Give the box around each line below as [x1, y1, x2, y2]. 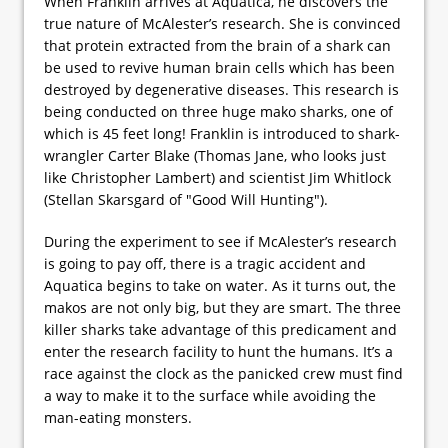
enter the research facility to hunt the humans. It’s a [44, 341, 393, 361]
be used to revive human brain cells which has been [44, 57, 395, 77]
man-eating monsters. [44, 407, 192, 427]
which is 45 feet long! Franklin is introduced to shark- [44, 123, 400, 143]
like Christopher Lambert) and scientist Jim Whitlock [44, 167, 391, 187]
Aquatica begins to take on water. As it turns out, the [44, 275, 396, 295]
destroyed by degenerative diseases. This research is [44, 79, 399, 99]
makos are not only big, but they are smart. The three [44, 297, 401, 317]
